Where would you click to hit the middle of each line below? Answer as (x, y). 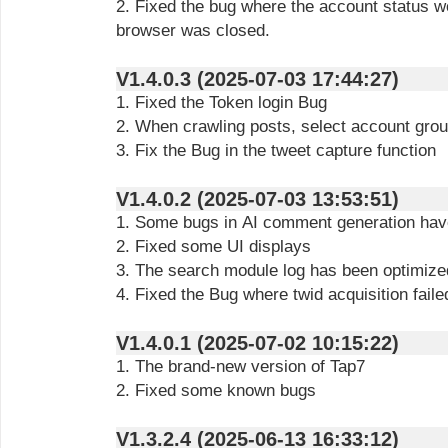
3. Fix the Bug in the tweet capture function (276, 150)
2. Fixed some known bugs (216, 390)
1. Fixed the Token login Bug (221, 102)
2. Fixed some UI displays (213, 246)
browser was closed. (193, 30)
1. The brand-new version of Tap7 (240, 366)
